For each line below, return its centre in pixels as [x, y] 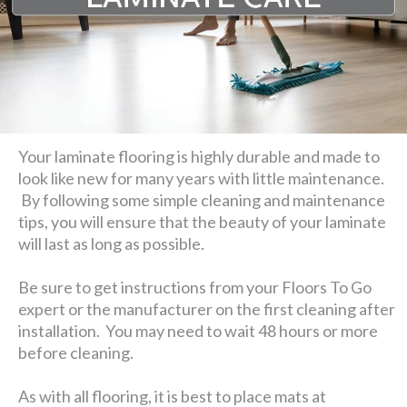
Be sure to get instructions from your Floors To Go [195, 287]
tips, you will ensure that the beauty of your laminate [203, 221]
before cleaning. [76, 352]
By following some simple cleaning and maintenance [202, 199]
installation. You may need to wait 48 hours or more [199, 330]
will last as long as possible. [112, 243]
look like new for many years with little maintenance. [202, 178]
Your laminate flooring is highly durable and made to [199, 156]
